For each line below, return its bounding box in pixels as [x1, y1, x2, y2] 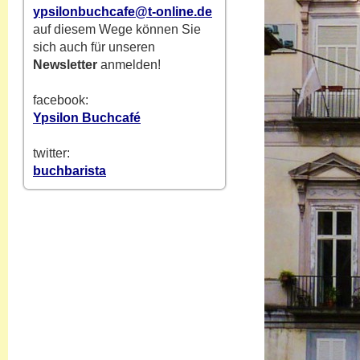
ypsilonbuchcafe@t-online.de [33, 5, 212, 18]
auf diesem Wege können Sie [33, 22, 201, 36]
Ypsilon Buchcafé [33, 111, 141, 125]
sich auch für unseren [33, 40, 155, 54]
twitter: [33, 146, 70, 160]
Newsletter [33, 58, 97, 72]
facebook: [33, 93, 88, 107]
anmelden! [97, 58, 161, 72]
